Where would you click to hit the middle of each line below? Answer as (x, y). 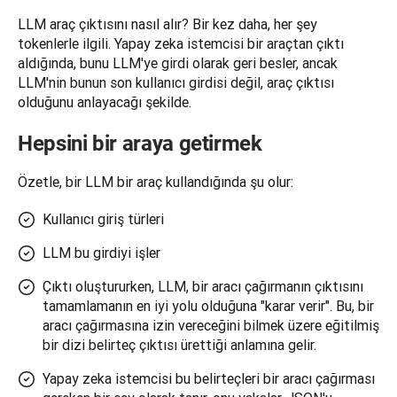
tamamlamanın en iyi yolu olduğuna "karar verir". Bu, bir (208, 306)
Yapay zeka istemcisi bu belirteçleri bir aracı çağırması (209, 379)
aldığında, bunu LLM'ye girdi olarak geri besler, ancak (178, 63)
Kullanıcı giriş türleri (103, 219)
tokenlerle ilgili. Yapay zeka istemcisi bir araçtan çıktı (181, 44)
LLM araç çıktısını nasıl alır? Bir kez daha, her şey (167, 24)
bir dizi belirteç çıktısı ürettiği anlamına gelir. (179, 345)
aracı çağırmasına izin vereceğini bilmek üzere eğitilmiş (211, 326)
